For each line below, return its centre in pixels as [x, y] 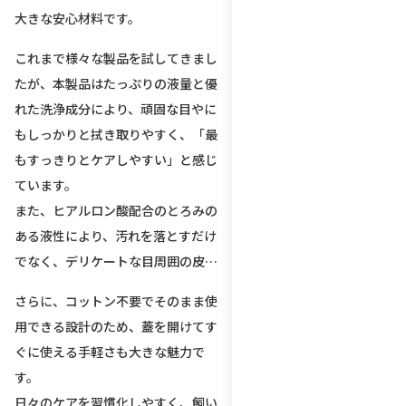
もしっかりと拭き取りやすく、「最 [116, 134]
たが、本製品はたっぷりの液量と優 [116, 83]
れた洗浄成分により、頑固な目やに [116, 108]
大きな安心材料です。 [77, 18]
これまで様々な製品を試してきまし [116, 58]
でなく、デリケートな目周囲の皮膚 [116, 261]
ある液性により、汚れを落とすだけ [116, 235]
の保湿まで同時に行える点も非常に [116, 286]
